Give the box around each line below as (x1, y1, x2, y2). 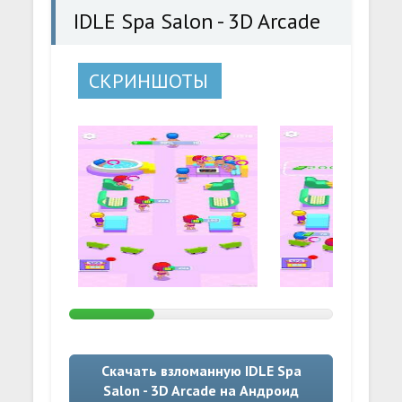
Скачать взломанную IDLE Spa (100, 362, 301, 380)
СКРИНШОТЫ (89, 68, 209, 93)
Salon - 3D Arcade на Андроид (103, 381, 299, 399)
